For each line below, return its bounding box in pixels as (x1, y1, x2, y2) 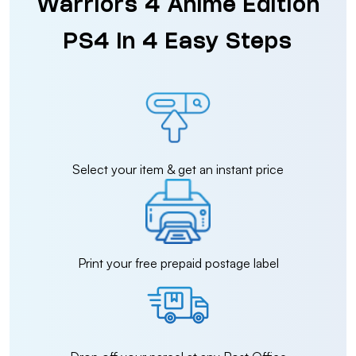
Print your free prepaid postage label (77, 255, 279, 271)
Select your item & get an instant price (72, 161, 284, 177)
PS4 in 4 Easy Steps (64, 33, 292, 52)
